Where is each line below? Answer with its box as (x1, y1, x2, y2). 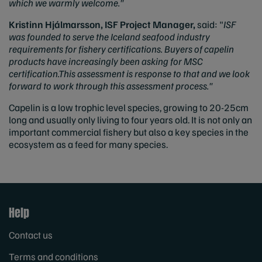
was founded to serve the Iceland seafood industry (9, 30, 210, 43)
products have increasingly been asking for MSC (9, 55, 203, 67)
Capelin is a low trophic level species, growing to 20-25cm (9, 101, 249, 113)
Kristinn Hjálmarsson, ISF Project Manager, (9, 18, 195, 30)
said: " (195, 18, 223, 30)
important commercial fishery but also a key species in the (9, 126, 249, 138)
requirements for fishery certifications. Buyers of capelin (9, 43, 234, 55)
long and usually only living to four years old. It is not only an (9, 113, 252, 126)
